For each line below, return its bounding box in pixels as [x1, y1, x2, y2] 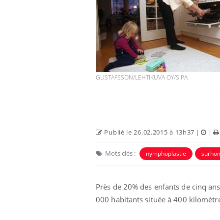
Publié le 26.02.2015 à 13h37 [102, 127, 195, 137]
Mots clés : [105, 148, 136, 158]
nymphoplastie [146, 149, 186, 158]
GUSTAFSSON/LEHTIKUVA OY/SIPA [96, 73, 188, 82]
